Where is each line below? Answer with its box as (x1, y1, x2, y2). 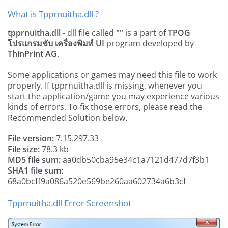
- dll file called (61, 27, 116, 38)
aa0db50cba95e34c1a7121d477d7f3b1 (61, 154, 209, 165)
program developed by (104, 38, 194, 49)
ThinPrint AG (8, 48, 57, 60)
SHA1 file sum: (8, 165, 63, 176)
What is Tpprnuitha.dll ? (8, 8, 99, 20)
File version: (8, 133, 54, 144)
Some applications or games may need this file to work (8, 69, 217, 80)
